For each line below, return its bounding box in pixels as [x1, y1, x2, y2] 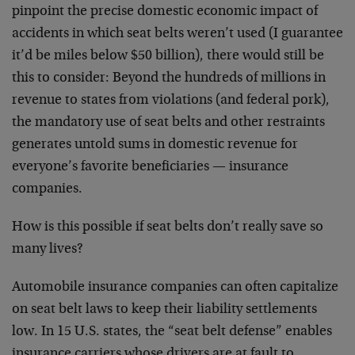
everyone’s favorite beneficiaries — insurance [12, 160, 288, 175]
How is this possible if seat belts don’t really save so [12, 220, 323, 235]
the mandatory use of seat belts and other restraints [12, 116, 325, 131]
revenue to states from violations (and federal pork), [12, 94, 330, 109]
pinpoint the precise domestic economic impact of [12, 5, 318, 20]
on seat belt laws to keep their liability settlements [12, 303, 317, 318]
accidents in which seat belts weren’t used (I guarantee [12, 27, 343, 42]
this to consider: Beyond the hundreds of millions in [12, 71, 326, 86]
